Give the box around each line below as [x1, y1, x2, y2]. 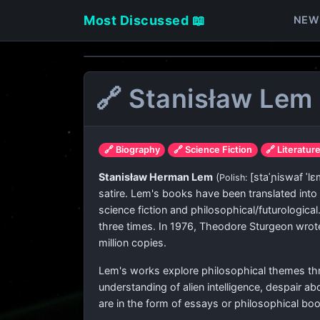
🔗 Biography [104, 144, 160, 155]
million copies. [99, 236, 166, 249]
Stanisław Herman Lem [99, 171, 213, 183]
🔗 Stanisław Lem [96, 83, 313, 114]
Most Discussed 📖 [84, 12, 205, 28]
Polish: [219, 172, 250, 183]
